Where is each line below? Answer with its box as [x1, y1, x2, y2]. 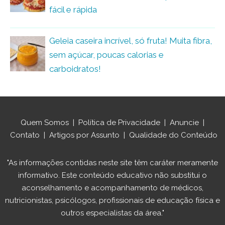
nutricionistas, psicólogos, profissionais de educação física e [5, 195, 220, 205]
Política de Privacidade [78, 118, 160, 127]
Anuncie [170, 118, 199, 127]
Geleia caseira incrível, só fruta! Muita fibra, [49, 35, 212, 46]
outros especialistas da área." [61, 208, 164, 217]
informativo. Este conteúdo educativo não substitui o [18, 170, 207, 180]
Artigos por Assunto [49, 130, 120, 140]
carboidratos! [49, 63, 101, 74]
